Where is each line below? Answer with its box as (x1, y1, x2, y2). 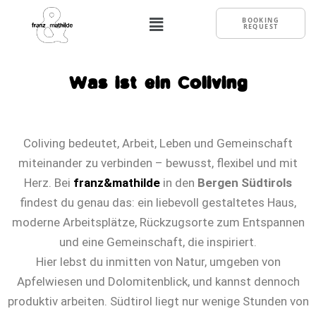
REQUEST (243, 22, 279, 32)
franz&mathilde (73, 175, 160, 190)
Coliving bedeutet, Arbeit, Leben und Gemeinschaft (23, 135, 293, 150)
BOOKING (242, 16, 279, 25)
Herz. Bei (24, 175, 73, 190)
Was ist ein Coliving (68, 75, 248, 93)
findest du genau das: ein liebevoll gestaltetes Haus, (20, 195, 296, 209)
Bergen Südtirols (197, 175, 292, 190)
